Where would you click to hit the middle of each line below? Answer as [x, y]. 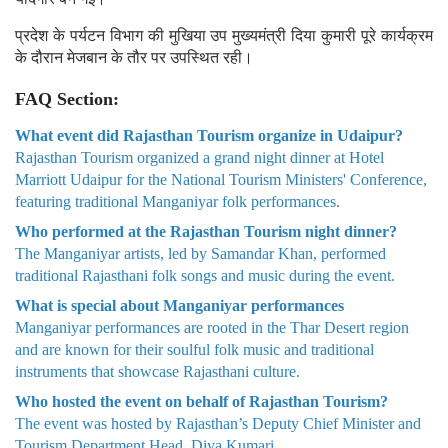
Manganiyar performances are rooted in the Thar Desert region [212, 327]
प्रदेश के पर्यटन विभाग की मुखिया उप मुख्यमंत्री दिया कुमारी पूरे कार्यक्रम [224, 35]
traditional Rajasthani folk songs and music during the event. [205, 275]
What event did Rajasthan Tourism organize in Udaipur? [209, 135]
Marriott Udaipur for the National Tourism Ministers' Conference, [221, 179]
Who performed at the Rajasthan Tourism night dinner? [206, 231]
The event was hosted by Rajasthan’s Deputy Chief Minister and [218, 423]
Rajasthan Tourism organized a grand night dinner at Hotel [199, 157]
